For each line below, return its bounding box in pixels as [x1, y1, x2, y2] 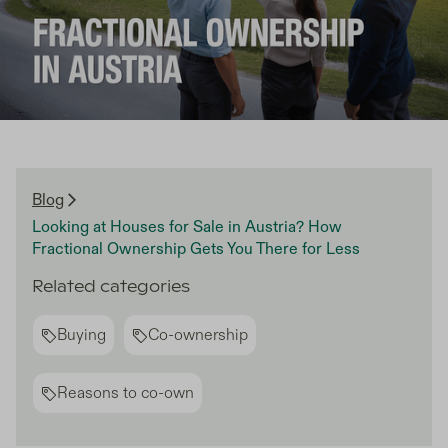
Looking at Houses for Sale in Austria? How [32, 217, 342, 238]
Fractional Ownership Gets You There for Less [32, 239, 360, 260]
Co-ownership [148, 325, 248, 346]
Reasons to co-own [57, 383, 194, 404]
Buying [57, 325, 106, 346]
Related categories [32, 279, 190, 296]
